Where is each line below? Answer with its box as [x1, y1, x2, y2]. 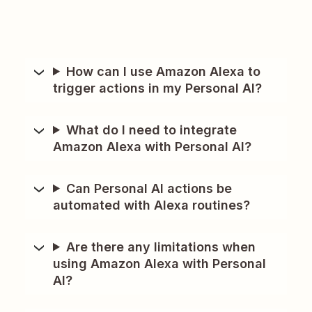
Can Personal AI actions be [66, 180, 233, 196]
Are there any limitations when [66, 239, 256, 254]
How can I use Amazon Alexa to [66, 63, 261, 79]
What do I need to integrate [66, 122, 237, 137]
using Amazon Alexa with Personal [53, 256, 266, 271]
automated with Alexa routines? [53, 197, 250, 212]
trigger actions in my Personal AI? [53, 80, 262, 95]
